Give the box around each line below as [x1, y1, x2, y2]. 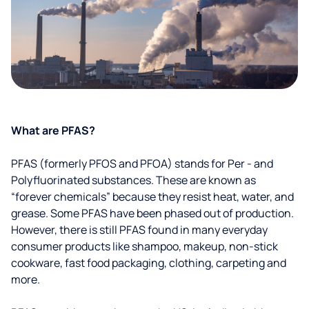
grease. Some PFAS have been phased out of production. [11, 206, 294, 221]
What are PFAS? [11, 123, 95, 138]
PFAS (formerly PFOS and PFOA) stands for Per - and [11, 156, 273, 171]
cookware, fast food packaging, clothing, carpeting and [11, 255, 286, 270]
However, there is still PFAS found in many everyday [11, 222, 268, 237]
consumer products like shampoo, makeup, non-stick [11, 239, 278, 254]
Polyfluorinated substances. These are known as [11, 172, 256, 188]
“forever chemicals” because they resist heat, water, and [11, 189, 294, 204]
